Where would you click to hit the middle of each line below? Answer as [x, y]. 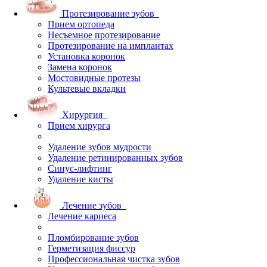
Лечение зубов [92, 205]
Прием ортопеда [81, 24]
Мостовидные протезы [94, 77]
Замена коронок [80, 67]
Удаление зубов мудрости [100, 147]
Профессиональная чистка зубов [114, 259]
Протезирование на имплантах [111, 45]
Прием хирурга [79, 125]
